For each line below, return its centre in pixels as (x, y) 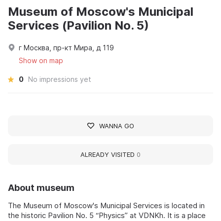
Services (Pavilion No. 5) (78, 25)
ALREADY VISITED (109, 154)
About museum (41, 187)
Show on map (41, 60)
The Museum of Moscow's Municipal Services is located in (106, 205)
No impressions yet (60, 79)
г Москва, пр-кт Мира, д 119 (66, 47)
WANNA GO (116, 126)
